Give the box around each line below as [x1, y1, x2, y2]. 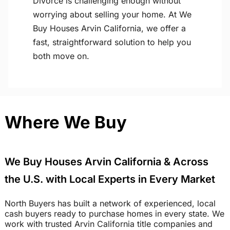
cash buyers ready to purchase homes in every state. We [4, 208, 224, 219]
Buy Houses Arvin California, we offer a [33, 23, 186, 34]
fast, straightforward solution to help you [33, 37, 191, 48]
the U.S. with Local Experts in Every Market [4, 173, 215, 186]
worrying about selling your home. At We [33, 9, 191, 20]
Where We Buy [4, 112, 127, 133]
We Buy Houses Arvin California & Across [4, 156, 208, 168]
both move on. [33, 51, 89, 62]
